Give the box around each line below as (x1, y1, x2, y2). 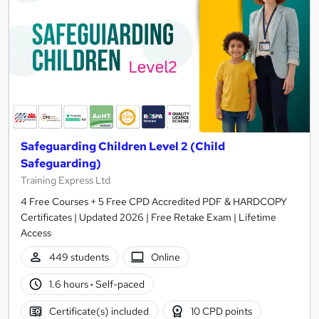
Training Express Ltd (21, 174, 110, 187)
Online (151, 250, 181, 263)
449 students (48, 250, 109, 263)
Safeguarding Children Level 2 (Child (21, 139, 225, 155)
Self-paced (93, 277, 145, 291)
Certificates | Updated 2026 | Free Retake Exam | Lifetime (21, 211, 276, 224)
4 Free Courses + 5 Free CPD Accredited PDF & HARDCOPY (21, 195, 287, 209)
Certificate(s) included (48, 304, 149, 318)
